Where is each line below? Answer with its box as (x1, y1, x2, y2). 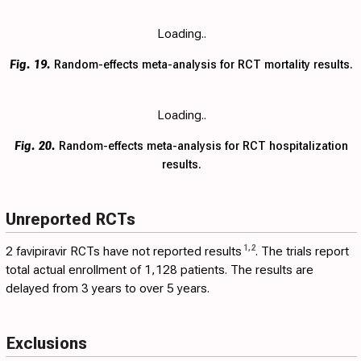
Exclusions (6, 333, 87, 354)
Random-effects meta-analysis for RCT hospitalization (56, 139, 348, 154)
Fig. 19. (10, 57, 51, 73)
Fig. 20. (15, 139, 56, 154)
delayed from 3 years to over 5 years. (6, 281, 210, 297)
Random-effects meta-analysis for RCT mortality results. (51, 57, 353, 73)
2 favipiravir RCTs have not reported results (6, 244, 242, 259)
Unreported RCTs (6, 209, 135, 230)
